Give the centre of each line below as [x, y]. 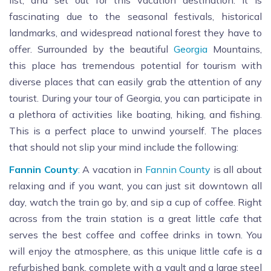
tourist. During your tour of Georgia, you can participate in [135, 98]
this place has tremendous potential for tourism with [135, 66]
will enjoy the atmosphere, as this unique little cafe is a [135, 251]
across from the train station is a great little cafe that [135, 219]
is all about [237, 170]
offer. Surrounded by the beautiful [92, 49]
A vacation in [112, 170]
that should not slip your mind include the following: [124, 147]
